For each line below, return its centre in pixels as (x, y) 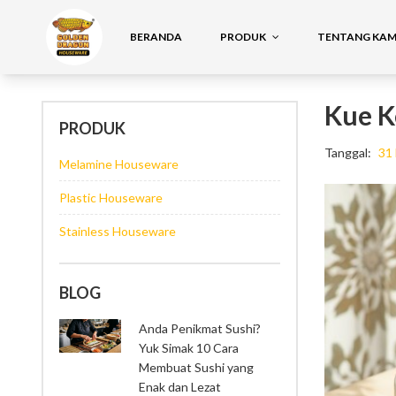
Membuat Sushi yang (196, 367)
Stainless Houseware (118, 231)
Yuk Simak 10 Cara (189, 347)
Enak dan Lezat (180, 386)
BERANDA (156, 36)
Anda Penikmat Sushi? (200, 328)
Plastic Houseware (111, 197)
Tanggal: (348, 152)
